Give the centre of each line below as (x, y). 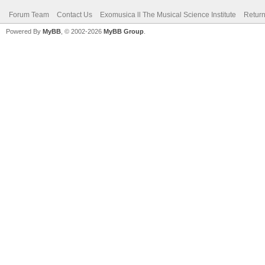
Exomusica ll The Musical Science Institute (168, 15)
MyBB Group (124, 31)
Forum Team (29, 15)
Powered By (24, 31)
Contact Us (75, 15)
